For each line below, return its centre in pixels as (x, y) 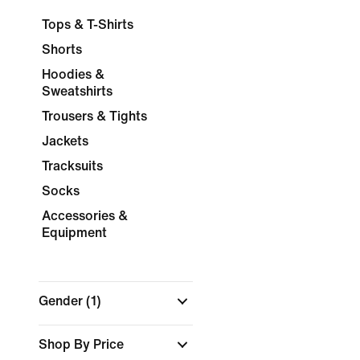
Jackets (65, 141)
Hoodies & (73, 74)
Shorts (62, 49)
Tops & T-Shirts (88, 25)
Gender (62, 301)
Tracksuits (72, 166)
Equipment (74, 233)
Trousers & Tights (94, 116)
